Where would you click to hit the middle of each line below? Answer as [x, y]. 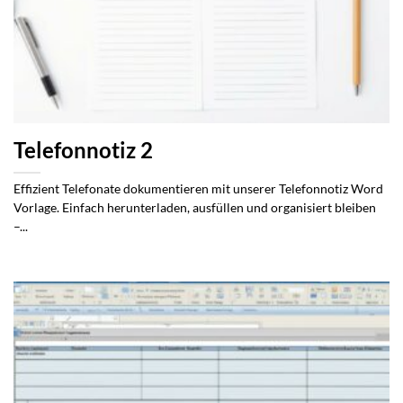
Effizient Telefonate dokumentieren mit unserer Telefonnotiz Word [198, 188]
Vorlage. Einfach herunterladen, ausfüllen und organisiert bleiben [195, 207]
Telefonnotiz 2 [83, 150]
